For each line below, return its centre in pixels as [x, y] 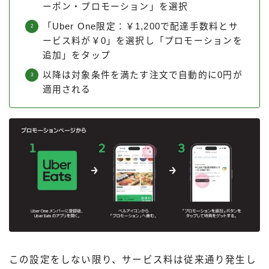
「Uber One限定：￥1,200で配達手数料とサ [140, 27]
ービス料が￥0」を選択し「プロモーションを [142, 41]
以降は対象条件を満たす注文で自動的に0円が [142, 75]
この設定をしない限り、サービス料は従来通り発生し [133, 260]
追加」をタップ [76, 56]
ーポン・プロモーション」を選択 [115, 7]
